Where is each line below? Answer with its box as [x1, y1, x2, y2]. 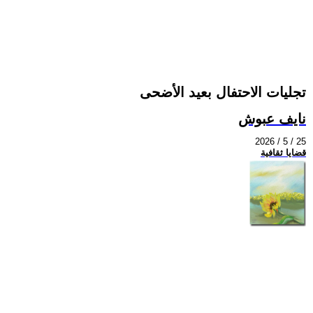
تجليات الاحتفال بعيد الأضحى [140, 85, 306, 101]
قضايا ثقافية [261, 147, 306, 159]
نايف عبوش [238, 110, 306, 126]
